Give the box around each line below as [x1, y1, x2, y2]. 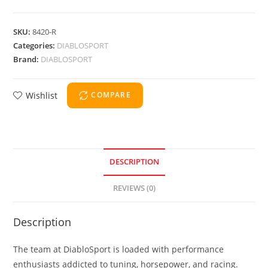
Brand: [13, 53, 41, 65]
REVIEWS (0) [112, 182, 156, 193]
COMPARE [91, 90, 131, 100]
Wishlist [26, 89, 58, 101]
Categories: [13, 39, 57, 51]
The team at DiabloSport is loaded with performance [13, 243, 224, 255]
